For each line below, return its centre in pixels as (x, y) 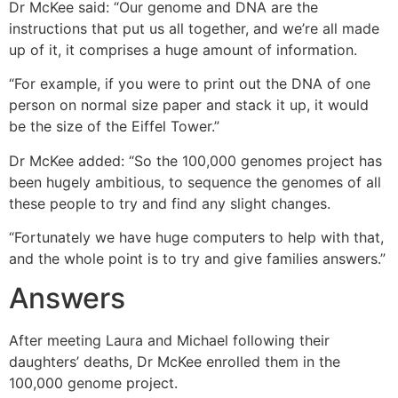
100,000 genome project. (93, 383)
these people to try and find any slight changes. (170, 203)
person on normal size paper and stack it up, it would (189, 105)
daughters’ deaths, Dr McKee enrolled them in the (175, 362)
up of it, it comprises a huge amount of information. (183, 49)
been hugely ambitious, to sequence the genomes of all (195, 182)
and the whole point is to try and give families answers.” (197, 259)
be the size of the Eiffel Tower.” (114, 127)
